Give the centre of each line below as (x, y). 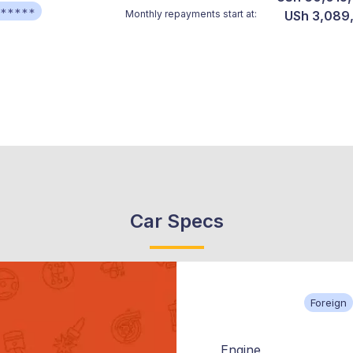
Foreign (329, 303)
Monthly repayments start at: (191, 14)
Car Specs (176, 221)
